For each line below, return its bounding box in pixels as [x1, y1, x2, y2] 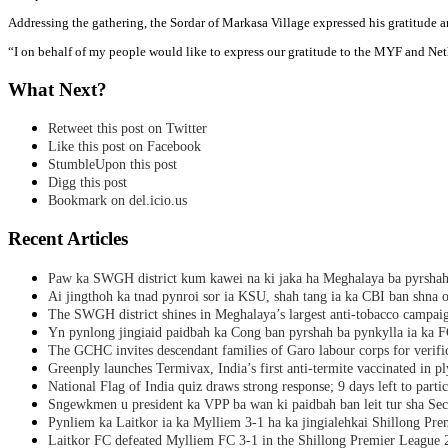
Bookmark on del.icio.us [48, 193, 187, 209]
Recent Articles [8, 228, 128, 250]
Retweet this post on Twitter [48, 121, 207, 137]
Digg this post [48, 175, 127, 191]
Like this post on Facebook [48, 139, 201, 155]
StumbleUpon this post [48, 157, 177, 173]
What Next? [8, 78, 107, 100]
